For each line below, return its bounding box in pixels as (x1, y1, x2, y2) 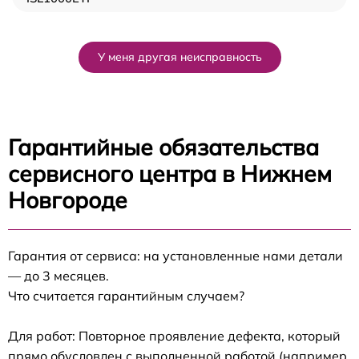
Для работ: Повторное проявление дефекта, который (8, 328, 341, 345)
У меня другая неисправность (97, 50, 262, 65)
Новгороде (8, 186, 127, 215)
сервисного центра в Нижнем (8, 159, 332, 188)
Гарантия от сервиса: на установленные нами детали (8, 248, 343, 264)
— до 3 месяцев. (8, 268, 109, 284)
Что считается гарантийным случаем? (8, 288, 244, 305)
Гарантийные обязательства (8, 133, 319, 162)
